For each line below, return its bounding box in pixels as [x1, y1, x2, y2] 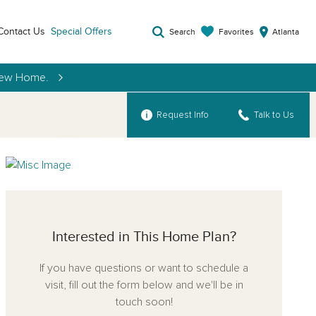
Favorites [219, 26, 254, 37]
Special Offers [50, 25, 112, 37]
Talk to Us [253, 110, 294, 120]
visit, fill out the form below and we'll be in [44, 279, 243, 291]
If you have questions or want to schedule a [39, 262, 248, 274]
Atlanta [272, 27, 299, 37]
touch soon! [115, 296, 173, 308]
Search [169, 27, 195, 37]
